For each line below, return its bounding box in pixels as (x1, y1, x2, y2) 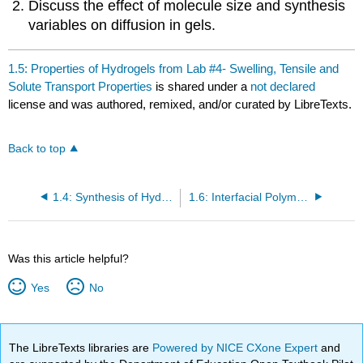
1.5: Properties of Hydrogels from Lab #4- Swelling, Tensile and (8, 62, 340, 76)
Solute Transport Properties (8, 79, 153, 94)
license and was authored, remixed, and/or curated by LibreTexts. (8, 97, 352, 112)
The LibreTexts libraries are (9, 340, 153, 354)
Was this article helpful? (8, 251, 130, 265)
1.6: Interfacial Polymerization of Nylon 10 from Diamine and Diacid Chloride (296, 190, 308, 203)
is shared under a (152, 79, 251, 94)
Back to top (8, 142, 66, 155)
